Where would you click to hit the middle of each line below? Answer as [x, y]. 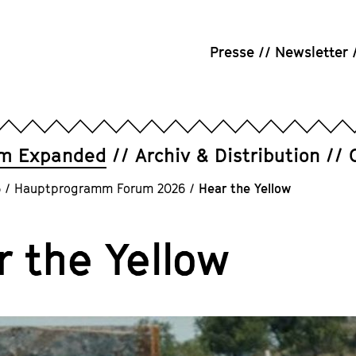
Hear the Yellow [245, 188]
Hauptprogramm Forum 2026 [100, 188]
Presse [232, 52]
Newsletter [311, 52]
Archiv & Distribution [228, 155]
